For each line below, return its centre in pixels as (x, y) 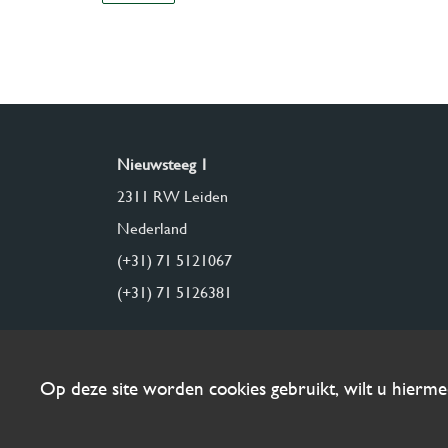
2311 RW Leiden (172, 196)
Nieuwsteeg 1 (162, 164)
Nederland (152, 228)
